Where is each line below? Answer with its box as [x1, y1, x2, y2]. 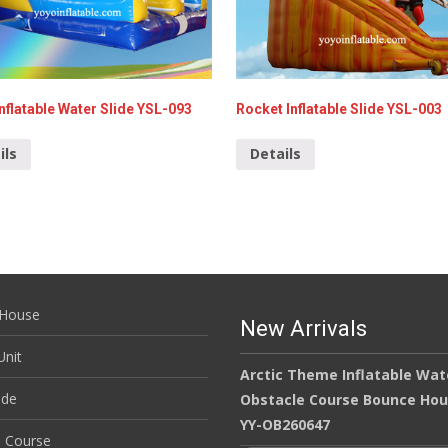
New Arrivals [240, 316, 367, 342]
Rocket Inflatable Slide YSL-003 [236, 101, 442, 117]
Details [250, 144, 301, 164]
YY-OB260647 [240, 415, 330, 435]
